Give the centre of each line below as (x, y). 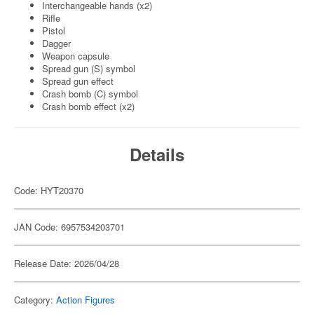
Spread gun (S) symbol (89, 68)
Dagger (56, 43)
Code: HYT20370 (49, 190)
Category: (35, 300)
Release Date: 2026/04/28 (67, 263)
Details (157, 154)
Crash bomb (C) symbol (90, 94)
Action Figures (86, 300)
